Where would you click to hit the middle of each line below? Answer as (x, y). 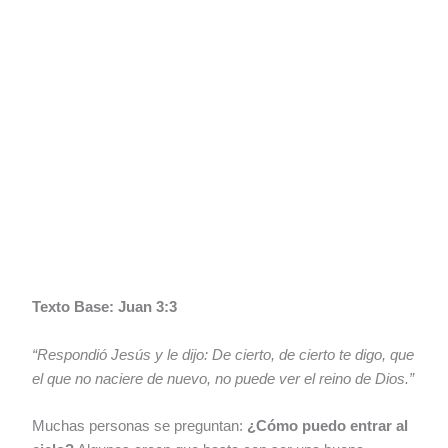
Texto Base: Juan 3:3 (105, 307)
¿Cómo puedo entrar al (328, 426)
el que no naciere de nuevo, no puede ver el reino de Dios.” (223, 378)
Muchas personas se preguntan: (140, 426)
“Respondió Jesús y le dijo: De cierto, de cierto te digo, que (223, 354)
